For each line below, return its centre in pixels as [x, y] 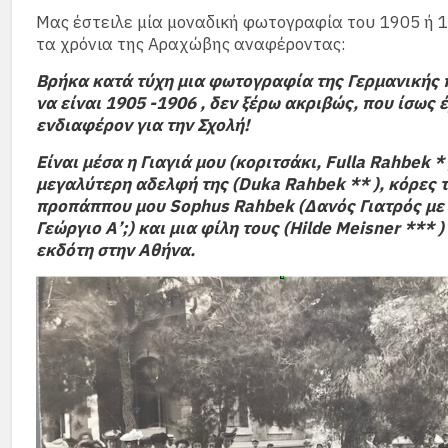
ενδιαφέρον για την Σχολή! [142, 125]
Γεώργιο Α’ [79, 228]
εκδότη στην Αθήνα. [115, 250]
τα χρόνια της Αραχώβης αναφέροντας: [191, 44]
